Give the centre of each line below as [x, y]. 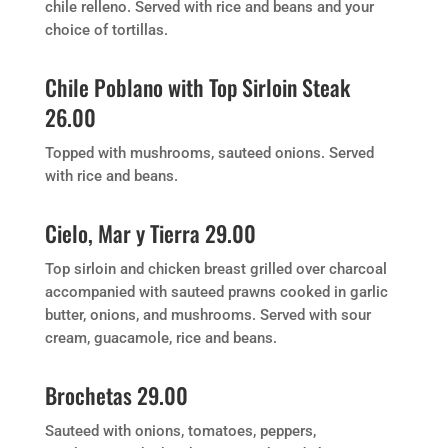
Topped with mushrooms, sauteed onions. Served [209, 153]
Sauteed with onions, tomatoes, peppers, [180, 431]
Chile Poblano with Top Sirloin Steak [197, 87]
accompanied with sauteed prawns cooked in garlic [216, 292]
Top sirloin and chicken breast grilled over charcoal [215, 269]
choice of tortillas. [106, 30]
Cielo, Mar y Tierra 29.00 [150, 233]
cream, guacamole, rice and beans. [160, 338]
